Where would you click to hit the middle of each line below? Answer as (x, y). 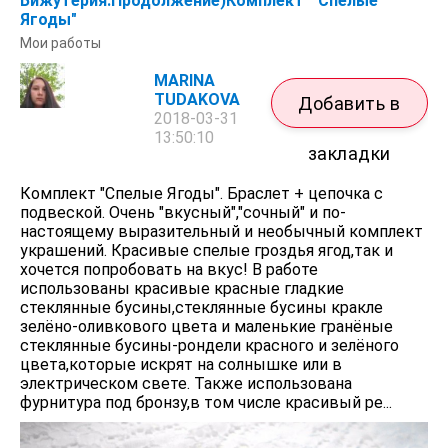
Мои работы (60, 43)
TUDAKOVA (197, 100)
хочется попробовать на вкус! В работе (169, 270)
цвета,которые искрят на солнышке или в (181, 365)
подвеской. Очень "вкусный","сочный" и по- (183, 213)
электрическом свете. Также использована (186, 384)
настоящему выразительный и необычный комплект (221, 232)
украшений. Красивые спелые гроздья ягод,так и (206, 251)
